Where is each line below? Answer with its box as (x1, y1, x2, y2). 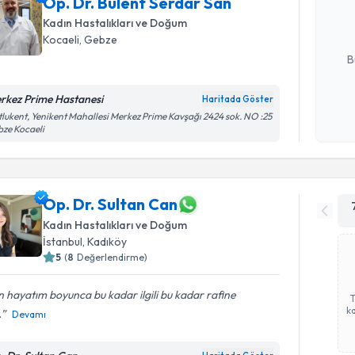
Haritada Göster (202, 93, 274, 105)
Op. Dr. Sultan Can (43, 194, 178, 214)
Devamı (12, 307, 47, 320)
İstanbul (43, 234, 83, 249)
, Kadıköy (82, 234, 128, 249)
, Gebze (79, 32, 118, 47)
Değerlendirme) (77, 250, 148, 263)
